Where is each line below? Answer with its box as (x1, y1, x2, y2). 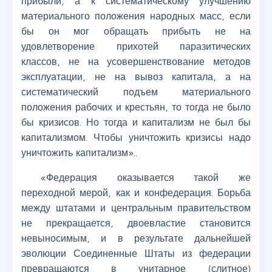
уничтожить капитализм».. (21, 147, 137, 158)
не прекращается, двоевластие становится (21, 217, 251, 229)
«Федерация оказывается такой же (41, 172, 251, 183)
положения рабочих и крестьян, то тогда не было (21, 101, 251, 113)
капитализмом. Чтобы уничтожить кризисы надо (21, 132, 251, 143)
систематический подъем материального (21, 86, 251, 98)
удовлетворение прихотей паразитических (21, 41, 251, 52)
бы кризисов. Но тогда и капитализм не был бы (21, 117, 251, 128)
